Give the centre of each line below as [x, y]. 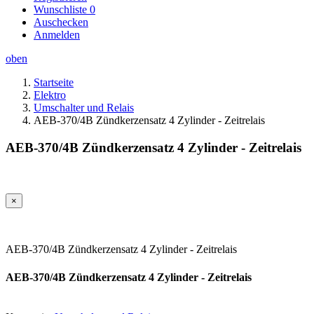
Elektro [50, 95]
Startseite [54, 82]
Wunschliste [62, 9]
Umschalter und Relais [84, 108]
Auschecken [61, 22]
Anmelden [57, 35]
